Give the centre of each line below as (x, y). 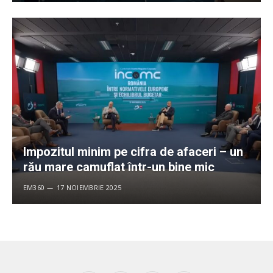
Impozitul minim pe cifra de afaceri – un (133, 152)
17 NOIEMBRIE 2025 (89, 188)
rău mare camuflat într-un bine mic (119, 167)
